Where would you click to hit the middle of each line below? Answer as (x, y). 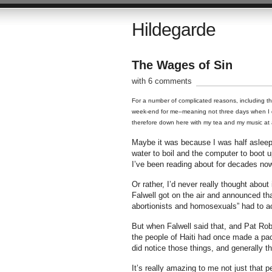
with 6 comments (161, 81)
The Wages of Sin (182, 65)
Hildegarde (173, 29)
